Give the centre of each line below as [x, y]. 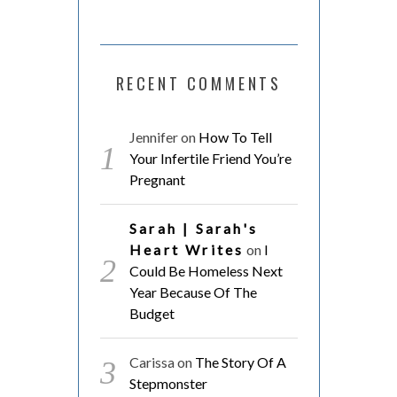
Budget [152, 313]
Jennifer [153, 136]
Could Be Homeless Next [206, 270]
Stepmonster [168, 383]
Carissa [152, 362]
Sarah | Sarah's [193, 228]
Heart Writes [187, 249]
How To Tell [235, 136]
